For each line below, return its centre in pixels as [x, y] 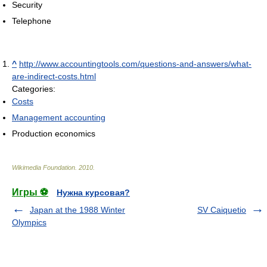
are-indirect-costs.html [54, 76]
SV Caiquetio [222, 209]
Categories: [34, 89]
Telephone [32, 21]
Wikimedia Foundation [44, 167]
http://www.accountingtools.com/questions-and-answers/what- [135, 63]
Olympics [29, 222]
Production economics [54, 133]
